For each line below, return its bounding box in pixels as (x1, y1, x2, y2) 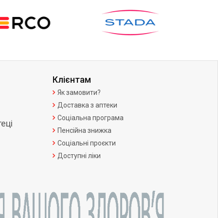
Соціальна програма (57, 113, 124, 122)
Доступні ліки (57, 151, 101, 160)
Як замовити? (57, 88, 101, 96)
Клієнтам (52, 74, 91, 85)
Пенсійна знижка (57, 126, 111, 134)
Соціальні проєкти (57, 139, 116, 147)
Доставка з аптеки (57, 101, 117, 109)
